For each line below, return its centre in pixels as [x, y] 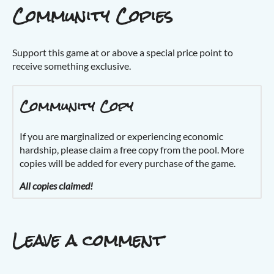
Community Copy [76, 106]
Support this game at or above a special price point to [123, 53]
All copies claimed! [56, 186]
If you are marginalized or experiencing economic [121, 136]
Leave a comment [88, 241]
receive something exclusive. [72, 66]
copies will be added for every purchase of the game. [128, 163]
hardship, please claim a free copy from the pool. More [132, 150]
